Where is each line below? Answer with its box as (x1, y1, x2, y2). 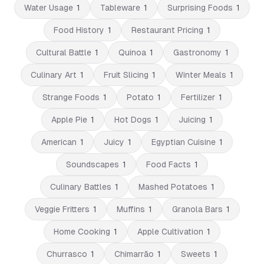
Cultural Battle (35, 48, 91, 57)
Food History (54, 25, 104, 35)
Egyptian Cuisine (151, 137, 216, 147)
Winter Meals (176, 70, 226, 80)
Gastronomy (173, 48, 222, 57)
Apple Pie (51, 115, 87, 124)
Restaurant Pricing (131, 25, 203, 35)
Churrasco (47, 249, 87, 259)
